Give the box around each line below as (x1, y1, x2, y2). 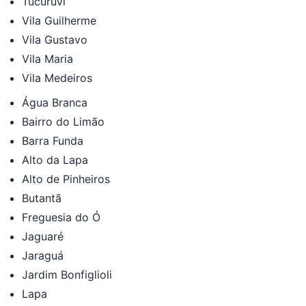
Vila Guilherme (22, 13, 96, 27)
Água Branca (22, 95, 87, 109)
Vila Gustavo (22, 32, 87, 46)
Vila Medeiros (22, 70, 92, 85)
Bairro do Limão (22, 114, 105, 128)
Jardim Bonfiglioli (22, 267, 112, 281)
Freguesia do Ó (22, 210, 100, 224)
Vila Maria (22, 51, 73, 66)
